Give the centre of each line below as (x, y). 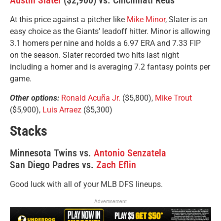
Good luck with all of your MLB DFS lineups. (86, 184)
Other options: (36, 98)
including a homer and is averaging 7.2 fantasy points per (110, 67)
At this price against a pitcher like (68, 20)
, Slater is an (186, 20)
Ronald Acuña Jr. (91, 98)
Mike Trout (173, 98)
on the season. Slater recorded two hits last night (94, 55)
